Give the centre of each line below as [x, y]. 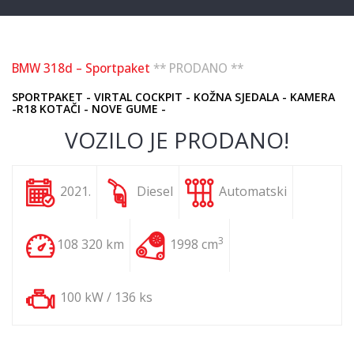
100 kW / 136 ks [105, 297]
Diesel [153, 191]
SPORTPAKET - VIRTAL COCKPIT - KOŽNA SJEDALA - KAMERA [173, 96]
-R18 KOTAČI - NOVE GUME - [89, 108]
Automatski [251, 191]
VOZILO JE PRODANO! [177, 139]
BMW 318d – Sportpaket [81, 68]
